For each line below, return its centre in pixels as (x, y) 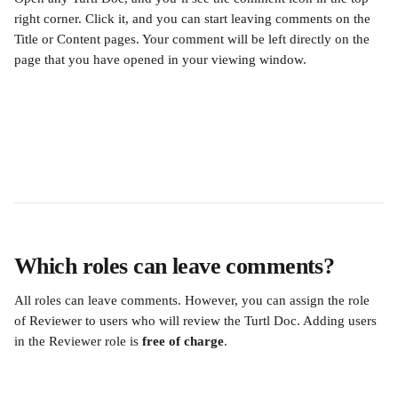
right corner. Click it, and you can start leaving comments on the (194, 19)
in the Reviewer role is (78, 341)
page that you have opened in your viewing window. (162, 60)
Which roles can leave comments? (175, 266)
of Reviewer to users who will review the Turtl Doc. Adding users (197, 321)
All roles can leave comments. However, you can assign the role (194, 300)
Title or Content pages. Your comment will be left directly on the (194, 39)
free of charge (183, 341)
